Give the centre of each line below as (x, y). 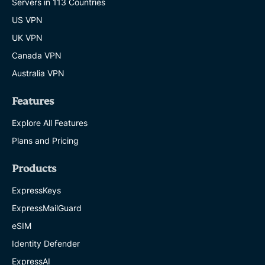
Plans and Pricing (45, 141)
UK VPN (27, 38)
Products (34, 169)
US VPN (27, 20)
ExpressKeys (36, 190)
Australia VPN (38, 73)
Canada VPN (37, 56)
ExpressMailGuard (47, 208)
